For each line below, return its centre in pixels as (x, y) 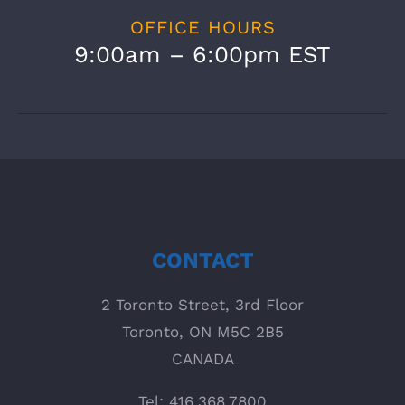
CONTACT (202, 260)
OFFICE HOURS (202, 27)
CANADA (202, 358)
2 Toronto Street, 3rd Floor (202, 304)
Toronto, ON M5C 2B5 (202, 331)
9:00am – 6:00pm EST (202, 54)
